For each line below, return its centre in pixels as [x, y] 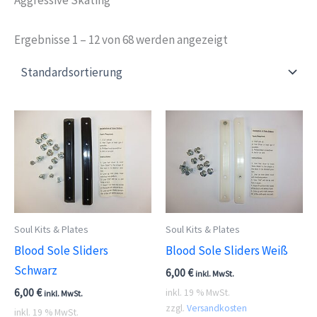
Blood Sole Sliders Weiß [227, 250]
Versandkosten [217, 309]
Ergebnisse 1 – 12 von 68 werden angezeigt [121, 39]
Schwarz [36, 270]
